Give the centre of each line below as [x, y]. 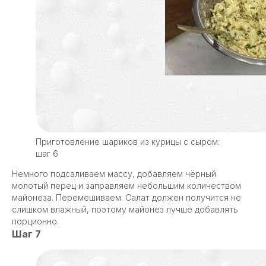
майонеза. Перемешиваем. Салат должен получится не [126, 197]
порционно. [35, 221]
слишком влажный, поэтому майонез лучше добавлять [125, 209]
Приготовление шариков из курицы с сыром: [128, 142]
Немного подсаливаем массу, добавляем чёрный [114, 174]
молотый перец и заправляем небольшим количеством [126, 186]
